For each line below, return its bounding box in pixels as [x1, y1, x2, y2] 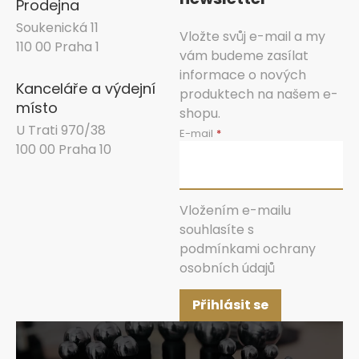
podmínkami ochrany [179, 239, 316, 258]
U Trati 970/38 [16, 121, 106, 140]
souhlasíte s [179, 220, 257, 239]
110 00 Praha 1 [16, 38, 99, 57]
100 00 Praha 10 [16, 140, 111, 159]
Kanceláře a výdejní [16, 79, 155, 99]
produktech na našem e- [179, 85, 338, 104]
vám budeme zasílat [179, 46, 309, 66]
